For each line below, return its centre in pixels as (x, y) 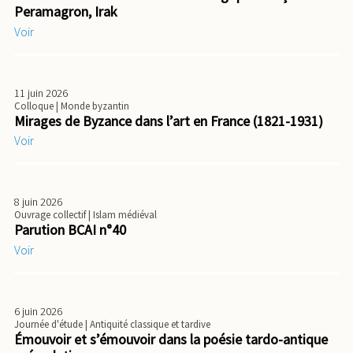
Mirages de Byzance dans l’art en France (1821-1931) (169, 121)
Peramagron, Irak (66, 12)
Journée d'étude (50, 324)
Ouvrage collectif (51, 215)
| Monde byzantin (93, 106)
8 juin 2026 (38, 202)
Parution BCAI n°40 (70, 230)
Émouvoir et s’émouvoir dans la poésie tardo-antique (171, 339)
